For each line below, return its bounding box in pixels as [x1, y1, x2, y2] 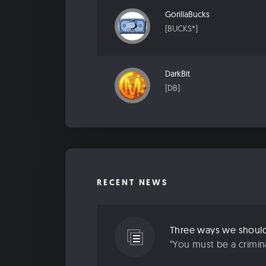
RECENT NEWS [97, 177, 168, 188]
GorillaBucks [165, 9, 210, 20]
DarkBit [165, 68, 190, 80]
